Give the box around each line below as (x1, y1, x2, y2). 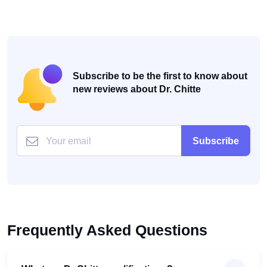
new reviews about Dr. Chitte (73, 84, 201, 94)
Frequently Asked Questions (7, 222, 207, 239)
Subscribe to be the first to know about (73, 71, 247, 81)
